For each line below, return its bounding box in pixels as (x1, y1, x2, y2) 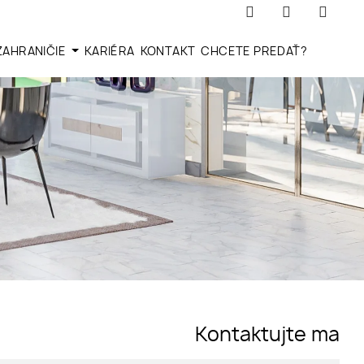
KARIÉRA (84, 45, 135, 58)
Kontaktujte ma (195, 326, 340, 345)
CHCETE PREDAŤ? (201, 45, 307, 58)
